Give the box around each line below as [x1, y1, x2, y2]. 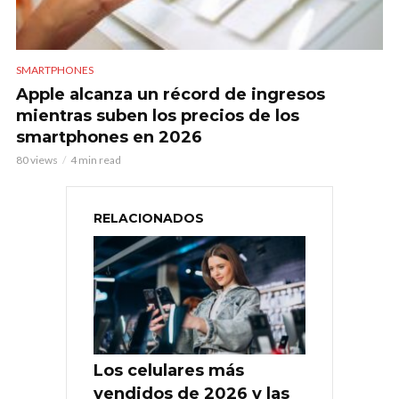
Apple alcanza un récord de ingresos [16, 84, 325, 104]
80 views [16, 152, 58, 167]
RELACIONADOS [94, 209, 204, 226]
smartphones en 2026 [16, 126, 202, 147]
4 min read [70, 152, 121, 167]
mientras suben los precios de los [16, 105, 299, 126]
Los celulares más [94, 361, 244, 381]
